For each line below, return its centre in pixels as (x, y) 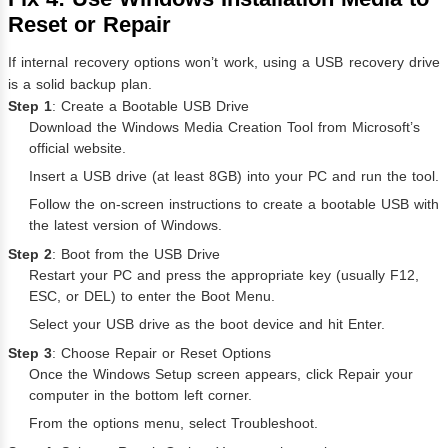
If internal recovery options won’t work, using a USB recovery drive (224, 61)
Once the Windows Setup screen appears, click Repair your (221, 373)
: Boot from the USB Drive (136, 253)
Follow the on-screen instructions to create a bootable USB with (234, 203)
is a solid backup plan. (80, 83)
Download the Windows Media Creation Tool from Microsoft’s (224, 126)
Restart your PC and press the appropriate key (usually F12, (224, 274)
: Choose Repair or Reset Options (161, 352)
